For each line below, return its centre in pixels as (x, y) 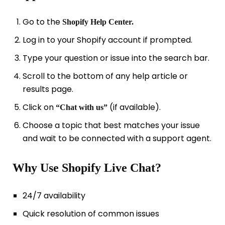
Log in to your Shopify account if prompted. (107, 40)
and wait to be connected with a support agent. (117, 139)
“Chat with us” (81, 107)
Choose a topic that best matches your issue (111, 126)
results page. (48, 89)
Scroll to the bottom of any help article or (105, 76)
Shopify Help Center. (98, 22)
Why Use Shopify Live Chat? (87, 168)
